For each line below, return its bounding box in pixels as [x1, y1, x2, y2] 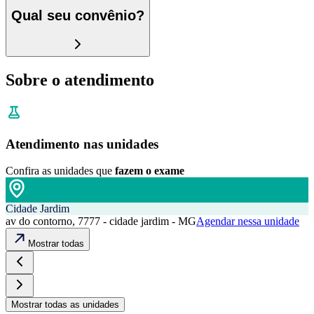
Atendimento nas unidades [6, 136, 158, 151]
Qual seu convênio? [11, 8, 144, 24]
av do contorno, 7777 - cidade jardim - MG [6, 215, 196, 228]
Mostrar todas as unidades [11, 299, 119, 310]
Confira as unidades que [6, 165, 112, 177]
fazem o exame [115, 165, 184, 177]
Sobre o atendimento [6, 70, 154, 89]
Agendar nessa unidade [196, 215, 299, 228]
